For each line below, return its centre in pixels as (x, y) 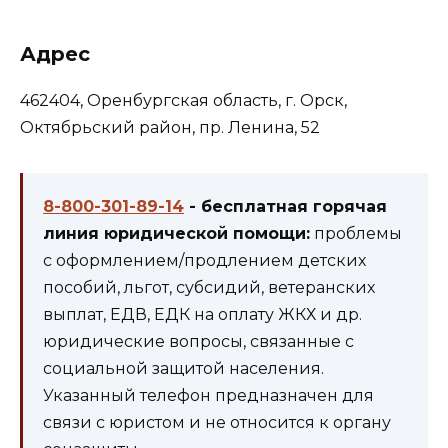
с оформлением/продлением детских (204, 260)
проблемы (356, 233)
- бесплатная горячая (285, 206)
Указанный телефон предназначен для (208, 395)
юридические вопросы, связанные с (198, 341)
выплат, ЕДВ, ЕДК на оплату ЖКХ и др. (202, 314)
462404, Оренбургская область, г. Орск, (183, 100)
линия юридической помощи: (176, 233)
